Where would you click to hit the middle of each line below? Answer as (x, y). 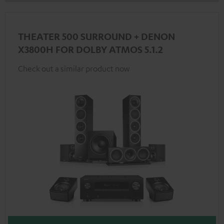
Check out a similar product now (74, 68)
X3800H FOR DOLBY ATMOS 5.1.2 (90, 49)
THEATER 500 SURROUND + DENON (96, 36)
